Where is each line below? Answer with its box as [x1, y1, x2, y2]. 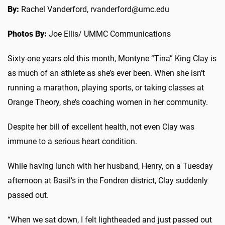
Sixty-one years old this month [8, 53, 115, 63]
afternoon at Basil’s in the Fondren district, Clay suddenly [8, 175, 208, 185]
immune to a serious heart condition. [8, 136, 137, 146]
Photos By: [8, 29, 47, 39]
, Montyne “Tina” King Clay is [115, 53, 216, 63]
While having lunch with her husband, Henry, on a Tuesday [8, 161, 213, 171]
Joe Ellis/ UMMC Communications [47, 29, 171, 39]
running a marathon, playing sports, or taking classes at [8, 82, 204, 92]
